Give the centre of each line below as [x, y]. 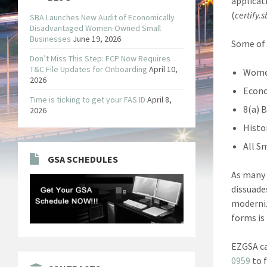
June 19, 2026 [97, 38]
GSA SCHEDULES [83, 159]
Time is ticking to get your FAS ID [88, 99]
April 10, [163, 69]
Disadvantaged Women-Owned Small [95, 28]
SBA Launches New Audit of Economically [102, 17]
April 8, [159, 99]
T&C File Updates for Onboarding [89, 69]
